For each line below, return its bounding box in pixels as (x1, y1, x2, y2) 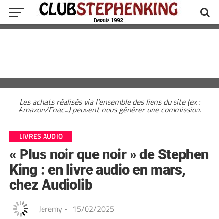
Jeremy (38, 203, 62, 215)
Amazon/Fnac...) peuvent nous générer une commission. (18, 104, 201, 115)
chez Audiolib (9, 176, 92, 193)
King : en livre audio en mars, (9, 161, 186, 178)
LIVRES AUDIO (19, 131, 63, 142)
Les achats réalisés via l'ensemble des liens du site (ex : (19, 96, 200, 108)
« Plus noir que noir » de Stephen (9, 146, 209, 163)
